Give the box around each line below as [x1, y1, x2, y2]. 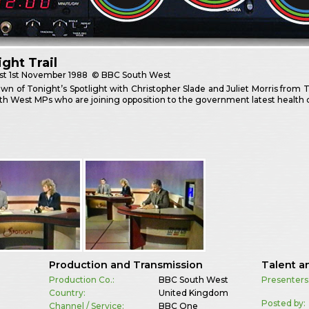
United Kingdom [158, 287, 228, 298]
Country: [48, 287, 86, 298]
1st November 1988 [9, 70, 88, 81]
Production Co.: [48, 274, 114, 285]
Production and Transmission [48, 258, 203, 271]
